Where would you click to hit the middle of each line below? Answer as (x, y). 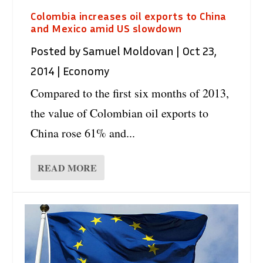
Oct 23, (200, 51)
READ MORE (68, 168)
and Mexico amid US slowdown (106, 28)
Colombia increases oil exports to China (129, 16)
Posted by (57, 51)
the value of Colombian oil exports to (120, 113)
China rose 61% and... (83, 133)
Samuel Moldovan (129, 51)
